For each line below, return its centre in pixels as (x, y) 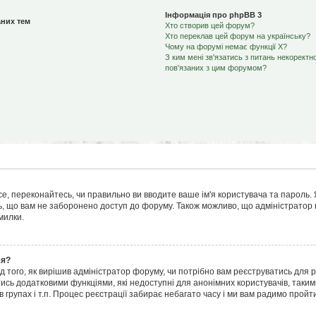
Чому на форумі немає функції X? (226, 47)
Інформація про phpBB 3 (213, 15)
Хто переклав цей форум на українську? (237, 36)
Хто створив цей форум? (209, 25)
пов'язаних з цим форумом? (215, 68)
